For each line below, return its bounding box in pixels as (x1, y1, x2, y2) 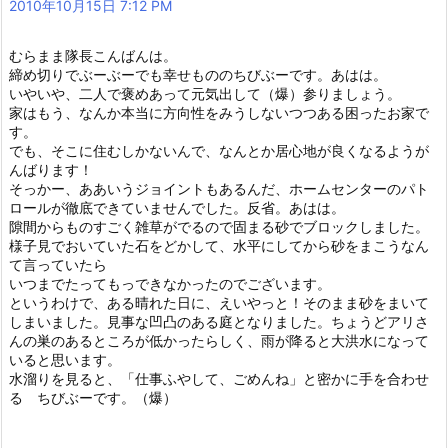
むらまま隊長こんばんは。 (9, 46, 177, 64)
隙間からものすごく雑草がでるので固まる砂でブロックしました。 (9, 217, 429, 235)
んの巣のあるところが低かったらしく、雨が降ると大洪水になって (9, 331, 429, 349)
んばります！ (9, 160, 93, 178)
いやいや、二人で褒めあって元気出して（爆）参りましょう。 (9, 84, 401, 102)
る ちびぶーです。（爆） (9, 388, 177, 406)
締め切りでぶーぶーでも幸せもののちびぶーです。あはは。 (9, 65, 387, 83)
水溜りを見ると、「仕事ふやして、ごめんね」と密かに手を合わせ (9, 369, 429, 387)
